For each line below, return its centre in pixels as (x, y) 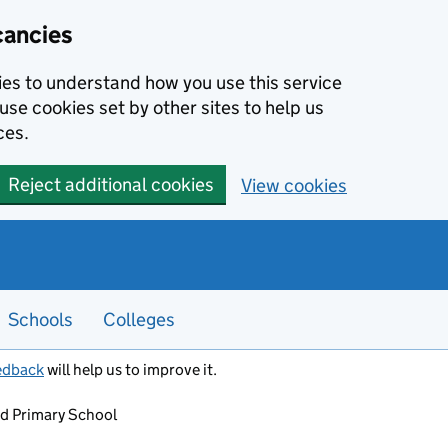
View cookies (294, 185)
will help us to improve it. (130, 369)
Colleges (139, 319)
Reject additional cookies (111, 184)
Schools (40, 319)
